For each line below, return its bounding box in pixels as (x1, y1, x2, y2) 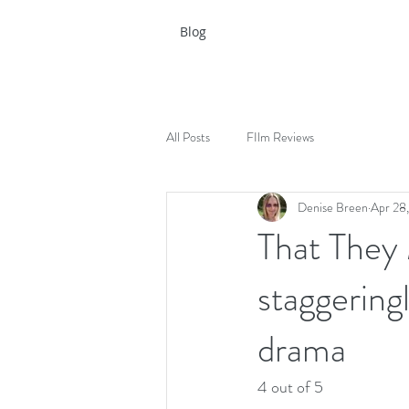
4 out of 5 (257, 375, 323, 399)
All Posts (166, 127, 210, 146)
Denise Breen (298, 197, 368, 216)
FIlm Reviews (246, 127, 314, 146)
